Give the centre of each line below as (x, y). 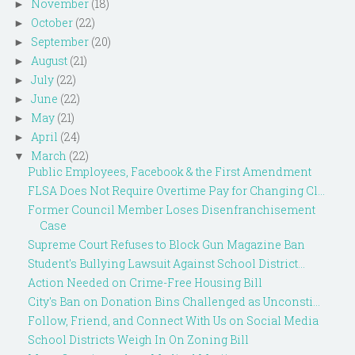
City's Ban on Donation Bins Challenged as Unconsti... (174, 301)
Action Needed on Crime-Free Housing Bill (145, 282)
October (52, 22)
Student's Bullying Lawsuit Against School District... (166, 263)
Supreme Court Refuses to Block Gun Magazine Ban (166, 244)
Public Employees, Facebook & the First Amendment (169, 171)
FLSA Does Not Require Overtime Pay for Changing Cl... (176, 190)
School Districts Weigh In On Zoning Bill (138, 339)
